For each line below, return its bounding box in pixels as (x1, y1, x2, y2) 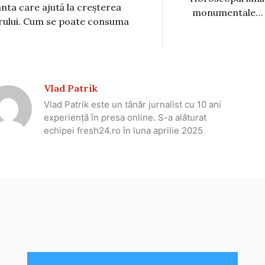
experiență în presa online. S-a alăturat (44, 111, 206, 123)
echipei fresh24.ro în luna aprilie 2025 (44, 124, 203, 136)
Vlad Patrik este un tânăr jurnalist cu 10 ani (44, 98, 221, 110)
